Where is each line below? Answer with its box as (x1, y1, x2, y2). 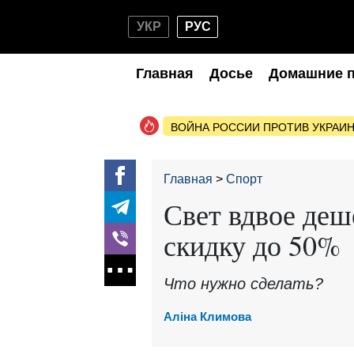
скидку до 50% (164, 226, 341, 264)
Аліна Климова (164, 310, 251, 324)
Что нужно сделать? (164, 275, 323, 292)
